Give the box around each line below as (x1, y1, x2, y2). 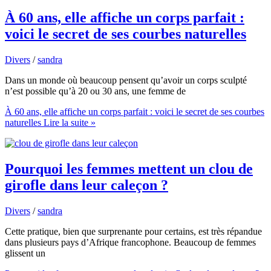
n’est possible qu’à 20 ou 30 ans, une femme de (5, 85, 186, 96)
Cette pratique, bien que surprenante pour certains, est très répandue (5, 226, 262, 237)
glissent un (5, 247, 45, 258)
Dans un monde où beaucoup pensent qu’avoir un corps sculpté (5, 74, 247, 85)
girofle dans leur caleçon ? (5, 177, 168, 193)
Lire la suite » (41, 117, 96, 128)
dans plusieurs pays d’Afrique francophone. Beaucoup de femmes (5, 237, 256, 247)
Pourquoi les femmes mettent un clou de (5, 160, 253, 177)
